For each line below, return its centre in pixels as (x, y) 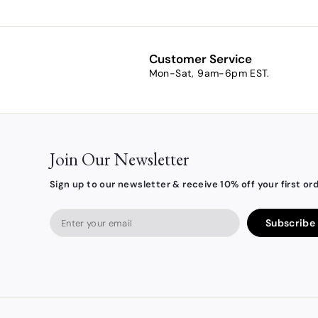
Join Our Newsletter (120, 160)
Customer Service (200, 59)
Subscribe (290, 223)
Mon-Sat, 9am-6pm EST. (209, 73)
